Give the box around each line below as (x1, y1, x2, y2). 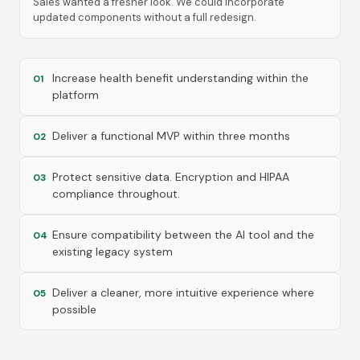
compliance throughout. (52, 186, 180, 201)
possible (52, 302, 96, 317)
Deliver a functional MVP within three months (52, 129, 290, 143)
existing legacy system (52, 244, 173, 259)
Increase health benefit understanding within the (52, 71, 309, 85)
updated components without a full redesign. (33, 10, 256, 24)
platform (52, 88, 99, 102)
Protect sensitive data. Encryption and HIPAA (52, 170, 289, 184)
